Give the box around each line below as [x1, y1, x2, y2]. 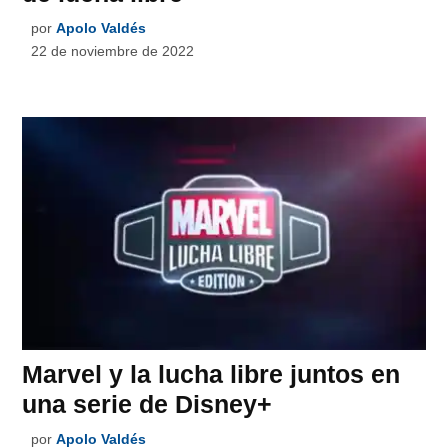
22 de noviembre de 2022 [31, 42, 195, 59]
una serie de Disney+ [22, 389, 273, 418]
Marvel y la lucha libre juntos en [22, 359, 401, 388]
